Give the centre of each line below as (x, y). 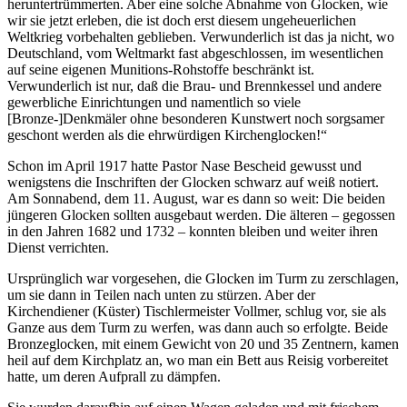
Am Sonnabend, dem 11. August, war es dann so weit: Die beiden (196, 198)
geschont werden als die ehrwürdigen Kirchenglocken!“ (167, 134)
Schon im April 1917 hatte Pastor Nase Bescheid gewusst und (184, 165)
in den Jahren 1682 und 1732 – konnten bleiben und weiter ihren (193, 231)
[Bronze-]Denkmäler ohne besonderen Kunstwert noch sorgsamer (196, 118)
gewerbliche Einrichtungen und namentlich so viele (154, 102)
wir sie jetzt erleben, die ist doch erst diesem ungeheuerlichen (182, 20)
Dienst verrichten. (58, 247)
